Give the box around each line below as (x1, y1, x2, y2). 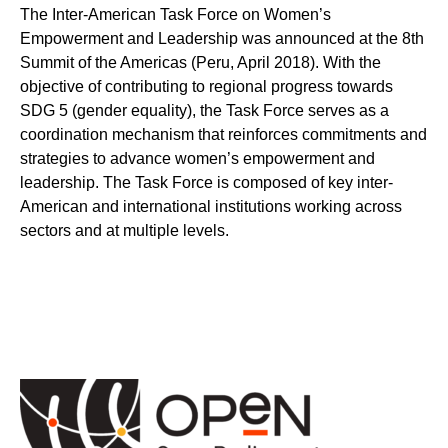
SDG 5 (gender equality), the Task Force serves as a (20, 101, 389, 119)
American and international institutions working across (20, 197, 402, 215)
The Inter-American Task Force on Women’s (20, 5, 331, 23)
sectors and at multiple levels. (20, 221, 229, 239)
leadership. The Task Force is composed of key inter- (20, 173, 393, 191)
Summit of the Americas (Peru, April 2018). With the (20, 53, 381, 71)
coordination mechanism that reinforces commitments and (20, 125, 427, 143)
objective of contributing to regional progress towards (20, 77, 393, 95)
